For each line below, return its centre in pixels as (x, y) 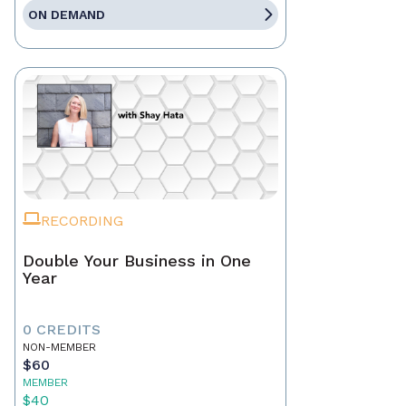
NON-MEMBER (59, 348)
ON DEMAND (67, 15)
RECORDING (82, 221)
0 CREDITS (62, 330)
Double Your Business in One (137, 261)
